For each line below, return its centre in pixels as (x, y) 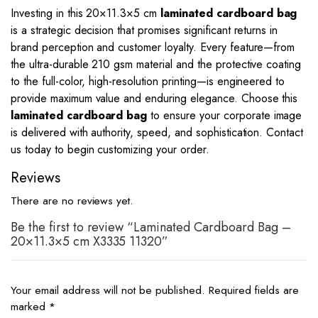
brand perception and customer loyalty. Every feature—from (153, 47)
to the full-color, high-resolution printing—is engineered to (148, 81)
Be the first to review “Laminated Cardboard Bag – (151, 227)
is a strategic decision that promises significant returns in (144, 30)
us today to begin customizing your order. (110, 149)
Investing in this (49, 13)
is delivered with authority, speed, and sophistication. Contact (157, 132)
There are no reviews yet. (72, 201)
